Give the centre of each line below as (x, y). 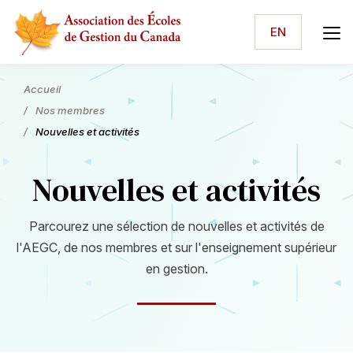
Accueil (42, 89)
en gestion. (176, 268)
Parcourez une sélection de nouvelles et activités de (176, 226)
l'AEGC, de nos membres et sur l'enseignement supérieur (176, 247)
